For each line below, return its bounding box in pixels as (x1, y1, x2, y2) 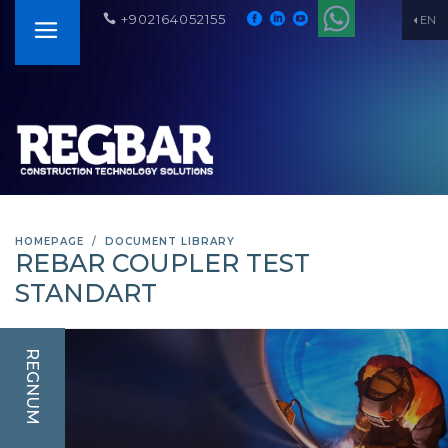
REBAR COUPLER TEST (15, 248, 310, 278)
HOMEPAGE (15, 235, 84, 248)
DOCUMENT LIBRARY (105, 235, 235, 248)
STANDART (15, 278, 157, 308)
